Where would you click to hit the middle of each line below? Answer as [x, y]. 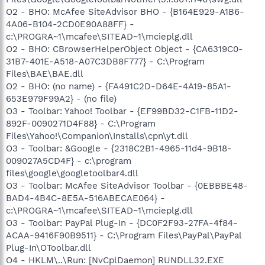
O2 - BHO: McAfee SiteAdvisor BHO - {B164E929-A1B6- [125, 12]
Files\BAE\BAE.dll [45, 74]
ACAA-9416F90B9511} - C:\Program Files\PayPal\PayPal [124, 235]
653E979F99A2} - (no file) [61, 99]
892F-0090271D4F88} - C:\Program [81, 124]
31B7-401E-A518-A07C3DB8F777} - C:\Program [105, 62]
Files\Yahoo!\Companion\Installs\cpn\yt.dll [97, 136]
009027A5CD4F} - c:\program [69, 161]
